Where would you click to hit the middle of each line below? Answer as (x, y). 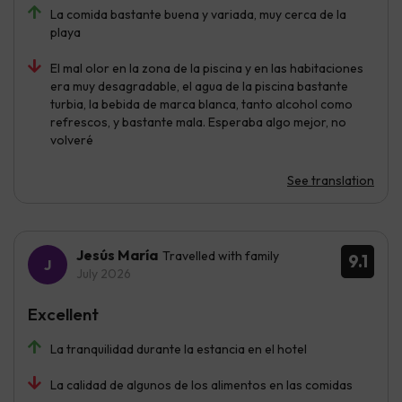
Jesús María (117, 255)
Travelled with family (221, 256)
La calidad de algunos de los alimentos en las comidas (201, 385)
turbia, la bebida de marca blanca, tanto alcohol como (201, 105)
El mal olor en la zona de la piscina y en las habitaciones (207, 69)
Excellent (63, 315)
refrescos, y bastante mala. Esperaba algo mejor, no (198, 122)
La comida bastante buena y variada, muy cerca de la (198, 15)
